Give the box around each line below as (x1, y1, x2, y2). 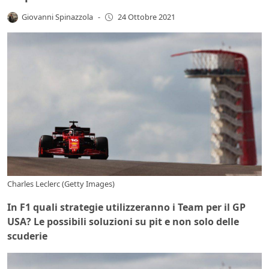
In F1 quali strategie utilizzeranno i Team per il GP (7, 200, 246, 214)
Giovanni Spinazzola (22, 11, 94, 22)
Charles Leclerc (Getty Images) (7, 178, 115, 189)
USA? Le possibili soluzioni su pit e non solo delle (7, 214, 239, 228)
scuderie (7, 229, 50, 243)
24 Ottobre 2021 (117, 11, 175, 23)
